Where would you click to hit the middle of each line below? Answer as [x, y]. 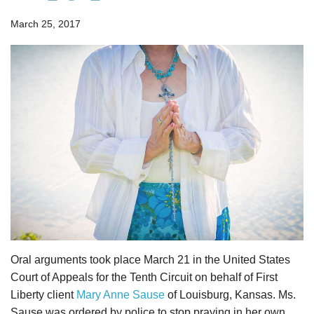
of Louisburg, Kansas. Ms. [230, 294]
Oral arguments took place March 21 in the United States [150, 259]
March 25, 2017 [46, 24]
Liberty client [43, 294]
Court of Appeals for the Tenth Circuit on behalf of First [144, 277]
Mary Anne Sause [121, 294]
